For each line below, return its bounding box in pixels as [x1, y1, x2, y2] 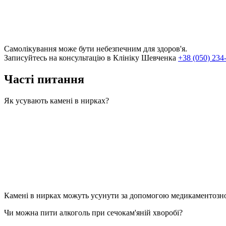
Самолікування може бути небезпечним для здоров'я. [4, 44, 187, 53]
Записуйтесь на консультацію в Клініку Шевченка [4, 53, 178, 62]
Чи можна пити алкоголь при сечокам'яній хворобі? [4, 208, 183, 217]
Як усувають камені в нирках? [4, 96, 109, 105]
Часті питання [4, 72, 84, 86]
